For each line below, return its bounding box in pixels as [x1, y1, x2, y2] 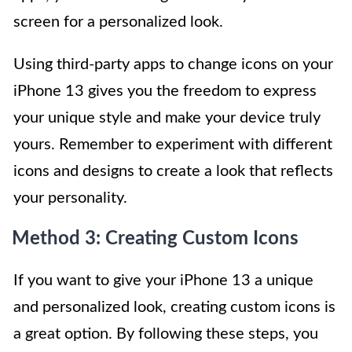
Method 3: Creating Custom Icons [12, 229, 299, 248]
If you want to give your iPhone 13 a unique [13, 272, 313, 288]
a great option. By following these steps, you [13, 325, 318, 342]
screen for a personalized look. [13, 13, 223, 30]
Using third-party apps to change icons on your [13, 56, 333, 72]
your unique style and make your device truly [13, 109, 321, 126]
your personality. [13, 189, 127, 206]
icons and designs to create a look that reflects [13, 163, 333, 179]
